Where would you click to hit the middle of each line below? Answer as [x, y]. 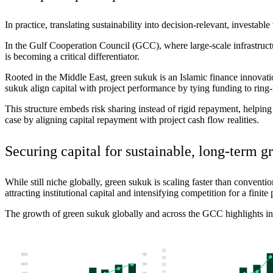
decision [177, 25]
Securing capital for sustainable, [102, 151]
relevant [211, 25]
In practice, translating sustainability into [83, 25]
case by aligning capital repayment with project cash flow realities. [133, 120]
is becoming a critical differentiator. [73, 56]
